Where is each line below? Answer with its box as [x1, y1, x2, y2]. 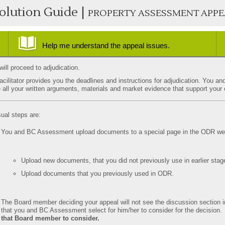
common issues [47, 55, 94, 63]
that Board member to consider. [1, 214, 100, 222]
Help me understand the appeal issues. [42, 41, 170, 50]
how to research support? [47, 63, 121, 70]
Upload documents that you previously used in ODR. [21, 170, 174, 177]
